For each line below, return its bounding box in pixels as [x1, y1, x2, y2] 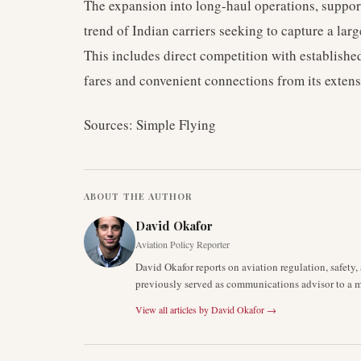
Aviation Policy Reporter [135, 238, 230, 251]
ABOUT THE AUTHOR [84, 190, 193, 202]
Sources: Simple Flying [84, 115, 216, 134]
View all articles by [135, 303, 209, 316]
